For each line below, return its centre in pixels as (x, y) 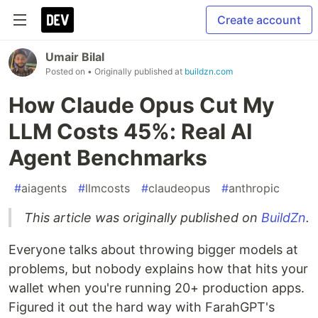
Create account (259, 20)
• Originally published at (136, 71)
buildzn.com (209, 71)
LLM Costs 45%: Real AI (130, 131)
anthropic (254, 188)
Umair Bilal (75, 57)
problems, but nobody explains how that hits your (158, 269)
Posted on (66, 71)
